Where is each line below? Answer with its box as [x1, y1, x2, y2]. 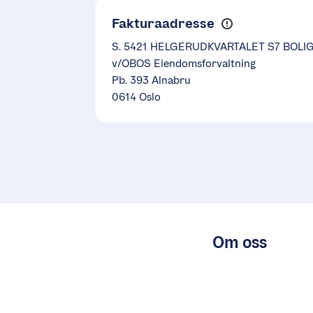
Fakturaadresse [112, 14, 214, 31]
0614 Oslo [112, 89, 161, 103]
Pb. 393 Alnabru [112, 73, 191, 87]
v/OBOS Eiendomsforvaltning [112, 56, 256, 70]
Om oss [212, 232, 267, 252]
